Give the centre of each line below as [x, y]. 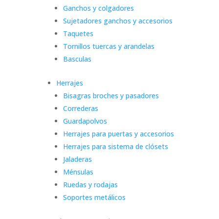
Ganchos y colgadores [99, 8]
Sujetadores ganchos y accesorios [118, 21]
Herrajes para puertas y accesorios [119, 133]
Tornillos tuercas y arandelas [109, 46]
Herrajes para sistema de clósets [116, 146]
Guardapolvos [85, 121]
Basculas [77, 59]
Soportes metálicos [95, 197]
